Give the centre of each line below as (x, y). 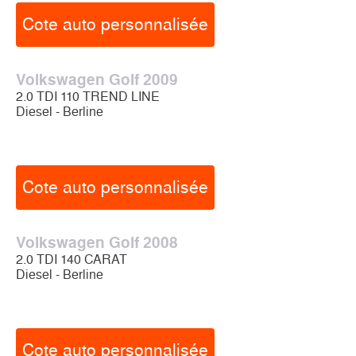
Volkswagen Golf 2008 (97, 243)
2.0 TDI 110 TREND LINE (88, 97)
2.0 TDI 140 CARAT (72, 259)
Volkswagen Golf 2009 (97, 80)
